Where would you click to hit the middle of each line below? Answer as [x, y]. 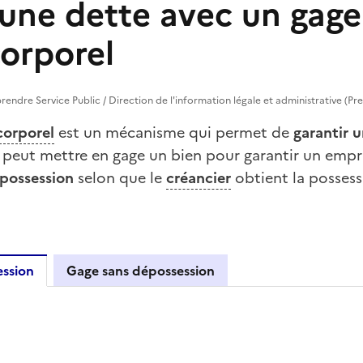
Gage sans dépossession [141, 270]
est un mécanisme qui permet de [174, 132]
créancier [199, 177]
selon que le [120, 177]
